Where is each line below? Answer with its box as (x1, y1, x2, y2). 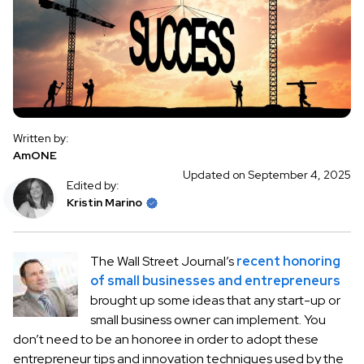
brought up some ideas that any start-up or (90, 292, 340, 309)
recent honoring (236, 253, 340, 270)
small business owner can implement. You (90, 311, 326, 328)
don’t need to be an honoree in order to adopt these (13, 331, 318, 348)
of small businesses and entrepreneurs (90, 272, 340, 289)
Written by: (13, 131, 69, 145)
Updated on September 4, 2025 (183, 167, 351, 182)
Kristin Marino (67, 195, 142, 210)
